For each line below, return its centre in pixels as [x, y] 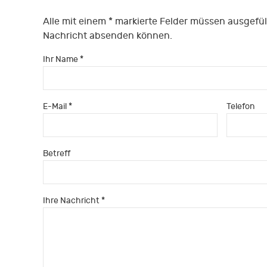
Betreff [57, 153]
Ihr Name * [63, 59]
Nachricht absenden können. [108, 35]
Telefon [240, 106]
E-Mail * [58, 106]
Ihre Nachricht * [74, 200]
